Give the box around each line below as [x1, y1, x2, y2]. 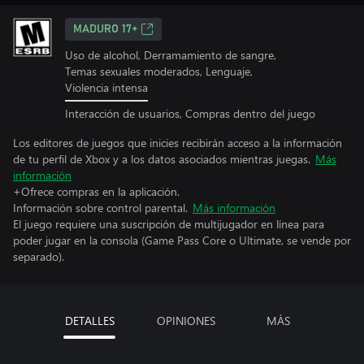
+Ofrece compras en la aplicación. [13, 183, 180, 199]
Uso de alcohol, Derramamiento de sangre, [65, 47, 276, 63]
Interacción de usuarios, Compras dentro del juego [65, 105, 315, 121]
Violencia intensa [65, 80, 148, 95]
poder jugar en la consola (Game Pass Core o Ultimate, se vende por [13, 232, 351, 248]
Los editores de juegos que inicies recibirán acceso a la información [13, 134, 342, 150]
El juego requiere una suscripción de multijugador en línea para [13, 215, 324, 232]
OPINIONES [156, 312, 215, 328]
